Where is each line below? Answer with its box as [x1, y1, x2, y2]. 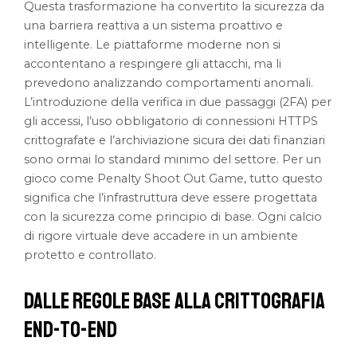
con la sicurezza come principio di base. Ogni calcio [24, 209, 323, 224]
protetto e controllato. [24, 247, 157, 262]
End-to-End [24, 315, 118, 343]
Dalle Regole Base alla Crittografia [24, 286, 326, 315]
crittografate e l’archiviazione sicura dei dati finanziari [24, 132, 326, 147]
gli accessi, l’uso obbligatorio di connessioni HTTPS [24, 113, 319, 128]
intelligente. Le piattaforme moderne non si [24, 37, 281, 52]
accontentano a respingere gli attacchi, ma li [24, 56, 282, 71]
